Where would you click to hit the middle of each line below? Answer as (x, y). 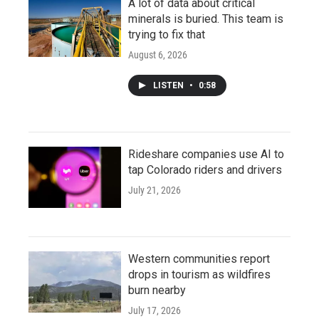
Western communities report (199, 258)
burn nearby (157, 290)
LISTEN (169, 85)
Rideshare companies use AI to (206, 154)
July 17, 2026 (155, 310)
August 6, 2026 (158, 54)
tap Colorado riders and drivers (205, 169)
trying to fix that (167, 34)
